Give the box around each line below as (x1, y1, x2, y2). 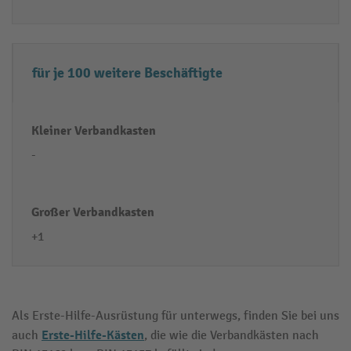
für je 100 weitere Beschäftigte (32, 63, 223, 82)
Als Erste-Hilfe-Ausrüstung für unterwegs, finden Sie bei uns (12, 308, 339, 324)
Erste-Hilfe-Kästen (42, 327, 144, 343)
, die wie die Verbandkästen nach (144, 327, 319, 343)
